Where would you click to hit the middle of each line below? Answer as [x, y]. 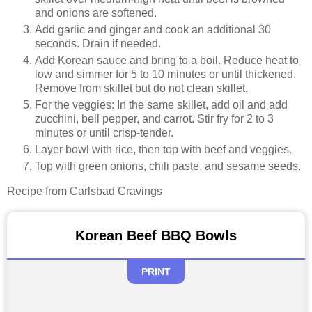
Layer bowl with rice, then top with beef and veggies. [163, 150]
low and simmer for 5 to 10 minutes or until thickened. [165, 75]
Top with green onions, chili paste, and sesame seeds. [168, 166]
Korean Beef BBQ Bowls [156, 235]
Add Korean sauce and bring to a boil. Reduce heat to [167, 61]
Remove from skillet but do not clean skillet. [141, 88]
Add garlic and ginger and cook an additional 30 [153, 30]
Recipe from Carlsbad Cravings [85, 191]
